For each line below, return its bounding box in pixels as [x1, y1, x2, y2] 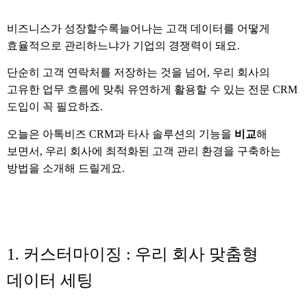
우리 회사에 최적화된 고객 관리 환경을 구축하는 [45, 145, 281, 157]
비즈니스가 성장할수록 [7, 22, 119, 34]
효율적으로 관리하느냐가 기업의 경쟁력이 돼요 [7, 39, 237, 51]
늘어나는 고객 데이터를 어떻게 [119, 22, 270, 34]
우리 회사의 [212, 66, 270, 79]
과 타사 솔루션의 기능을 [114, 127, 234, 140]
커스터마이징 [23, 245, 122, 263]
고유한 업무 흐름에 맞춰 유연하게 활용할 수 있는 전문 [7, 84, 270, 96]
